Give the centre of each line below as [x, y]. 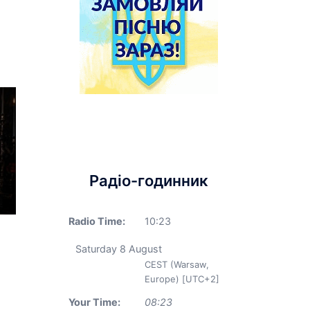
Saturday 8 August [118, 249]
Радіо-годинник [148, 181]
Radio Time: [97, 221]
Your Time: [94, 302]
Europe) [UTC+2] [182, 279]
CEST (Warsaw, [176, 264]
